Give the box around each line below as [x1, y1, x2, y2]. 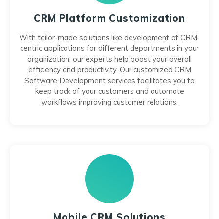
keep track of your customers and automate [35, 87, 184, 96]
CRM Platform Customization [33, 12, 186, 24]
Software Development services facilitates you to [24, 76, 195, 85]
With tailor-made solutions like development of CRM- [19, 33, 200, 42]
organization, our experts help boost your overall [27, 54, 192, 64]
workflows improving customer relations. [41, 97, 178, 107]
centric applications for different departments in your [20, 44, 199, 53]
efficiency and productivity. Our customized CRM [28, 65, 191, 74]
